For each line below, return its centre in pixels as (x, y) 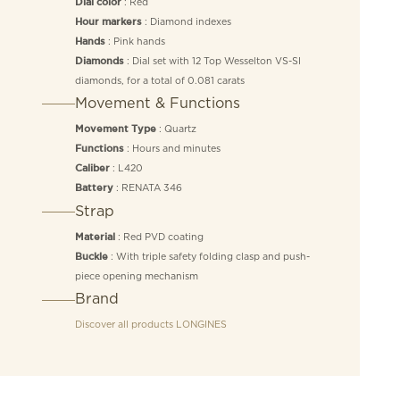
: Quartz (176, 128)
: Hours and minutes (172, 148)
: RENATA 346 (147, 187)
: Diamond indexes (186, 21)
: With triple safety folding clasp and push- (208, 257)
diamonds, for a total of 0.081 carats (159, 80)
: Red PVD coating (159, 237)
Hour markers (108, 22)
